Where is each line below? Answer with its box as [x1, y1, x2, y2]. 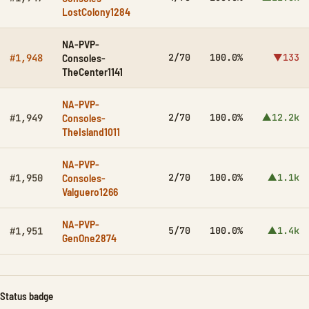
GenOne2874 [62, 231, 117, 244]
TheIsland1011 [62, 125, 120, 138]
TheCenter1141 [62, 65, 123, 78]
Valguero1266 [62, 185, 118, 198]
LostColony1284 [62, 5, 130, 18]
